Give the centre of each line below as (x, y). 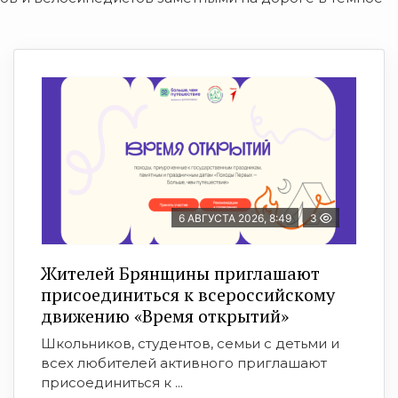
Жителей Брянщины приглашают (180, 274)
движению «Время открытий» (165, 316)
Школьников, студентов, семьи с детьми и (190, 344)
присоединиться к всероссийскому (188, 295)
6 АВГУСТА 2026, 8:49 (235, 219)
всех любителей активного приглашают (184, 363)
